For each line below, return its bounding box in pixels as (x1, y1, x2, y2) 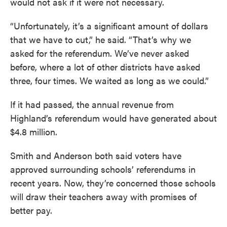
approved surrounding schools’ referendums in (10, 163, 196, 175)
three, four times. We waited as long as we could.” (10, 74, 209, 87)
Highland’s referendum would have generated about (10, 111, 217, 124)
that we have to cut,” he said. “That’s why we (10, 33, 191, 46)
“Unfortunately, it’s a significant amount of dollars (10, 19, 208, 32)
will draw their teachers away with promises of (10, 190, 197, 203)
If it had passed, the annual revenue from (10, 98, 174, 110)
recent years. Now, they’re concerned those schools (10, 176, 216, 189)
